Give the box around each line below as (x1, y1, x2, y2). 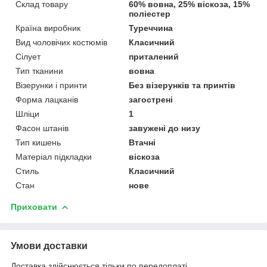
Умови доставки (11, 240, 88, 251)
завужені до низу (129, 123, 201, 133)
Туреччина (129, 23, 173, 33)
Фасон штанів (15, 123, 69, 133)
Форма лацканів (15, 94, 78, 104)
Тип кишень (15, 137, 61, 147)
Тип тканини (15, 66, 63, 76)
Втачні (129, 137, 156, 147)
